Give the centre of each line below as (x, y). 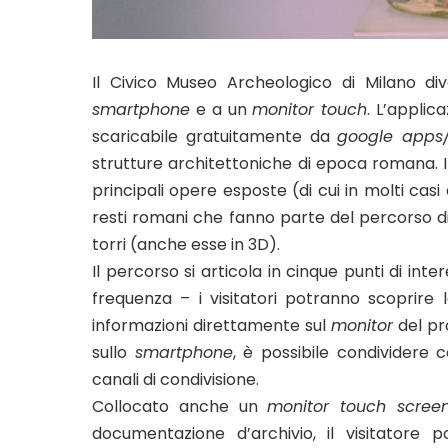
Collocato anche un (180, 406)
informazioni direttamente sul (209, 325)
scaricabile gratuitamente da (215, 136)
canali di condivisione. (175, 379)
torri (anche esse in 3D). (186, 244)
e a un (221, 109)
